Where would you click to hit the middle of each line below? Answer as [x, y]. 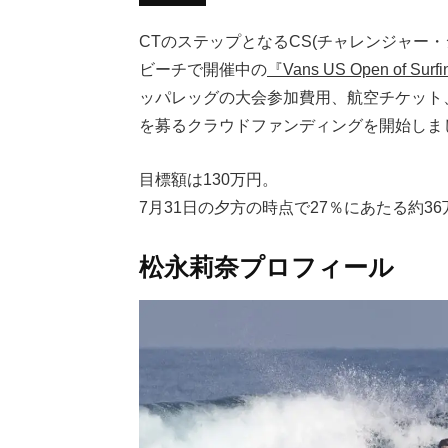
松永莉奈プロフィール [266, 267]
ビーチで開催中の [203, 68]
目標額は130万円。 [208, 178]
